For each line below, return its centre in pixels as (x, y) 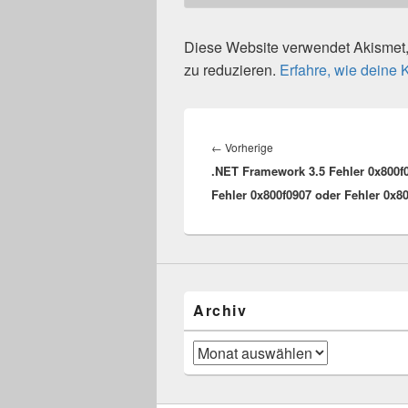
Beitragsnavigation (271, 127)
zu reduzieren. (232, 70)
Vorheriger (300, 147)
